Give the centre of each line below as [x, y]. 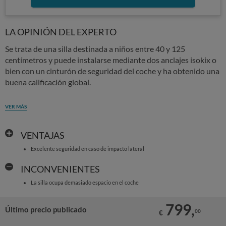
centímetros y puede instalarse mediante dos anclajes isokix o [111, 60]
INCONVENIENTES [60, 169]
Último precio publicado [46, 209]
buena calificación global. [48, 82]
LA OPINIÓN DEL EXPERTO [61, 32]
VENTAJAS [42, 135]
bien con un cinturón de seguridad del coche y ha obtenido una [112, 71]
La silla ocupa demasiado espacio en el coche [84, 182]
